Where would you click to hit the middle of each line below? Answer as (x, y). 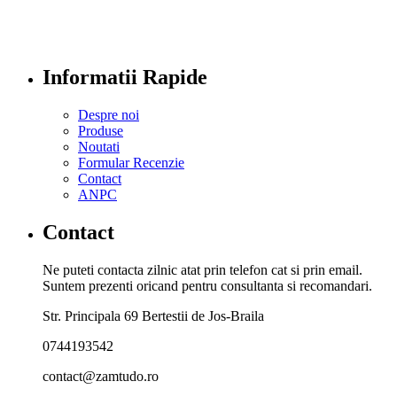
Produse (101, 131)
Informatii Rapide (125, 78)
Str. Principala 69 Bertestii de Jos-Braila (153, 316)
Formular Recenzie (131, 163)
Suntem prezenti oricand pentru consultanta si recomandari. (207, 286)
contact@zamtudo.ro (101, 377)
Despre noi (109, 115)
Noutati (99, 147)
